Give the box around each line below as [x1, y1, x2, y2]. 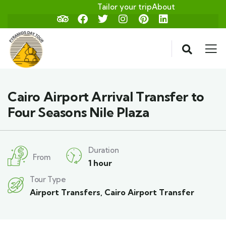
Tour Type [30, 175, 66, 185]
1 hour [88, 158, 112, 168]
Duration [88, 145, 119, 155]
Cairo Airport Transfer [104, 187, 194, 198]
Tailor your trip [97, 2, 152, 12]
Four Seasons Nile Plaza [8, 104, 149, 121]
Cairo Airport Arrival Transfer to [8, 88, 204, 105]
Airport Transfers [30, 187, 100, 198]
